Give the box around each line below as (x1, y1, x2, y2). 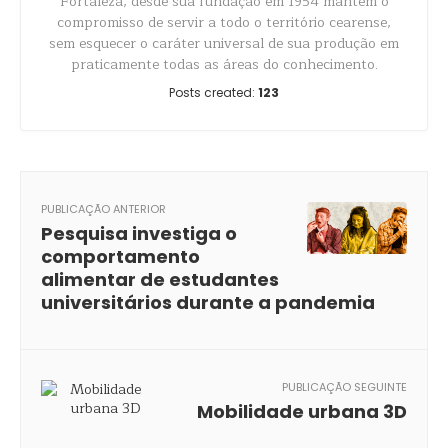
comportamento (41, 244, 200, 269)
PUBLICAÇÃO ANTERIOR (41, 201, 166, 217)
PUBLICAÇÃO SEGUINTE (282, 379, 407, 395)
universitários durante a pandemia (41, 290, 375, 315)
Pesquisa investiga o (41, 221, 237, 246)
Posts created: (169, 84, 258, 101)
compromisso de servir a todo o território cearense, (57, 11, 391, 34)
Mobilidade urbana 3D (197, 399, 407, 424)
